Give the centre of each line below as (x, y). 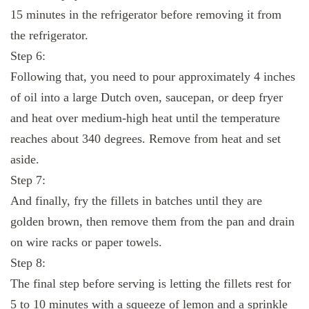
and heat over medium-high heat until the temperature (145, 118)
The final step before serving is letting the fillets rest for (151, 284)
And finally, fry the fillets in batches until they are (136, 201)
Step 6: (28, 56)
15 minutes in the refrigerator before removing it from (146, 15)
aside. (25, 160)
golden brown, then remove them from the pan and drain (152, 222)
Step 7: (28, 180)
